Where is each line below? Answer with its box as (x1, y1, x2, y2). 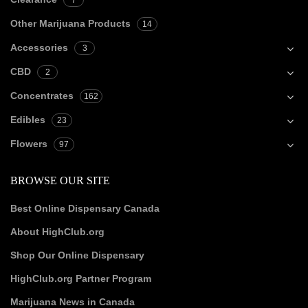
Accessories (10, 42, 68, 54)
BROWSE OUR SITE (10, 175, 110, 187)
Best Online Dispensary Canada (10, 203, 159, 214)
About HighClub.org (10, 226, 104, 238)
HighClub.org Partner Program (10, 273, 151, 285)
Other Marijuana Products (10, 18, 131, 30)
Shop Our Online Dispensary (10, 250, 144, 261)
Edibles (10, 114, 45, 126)
